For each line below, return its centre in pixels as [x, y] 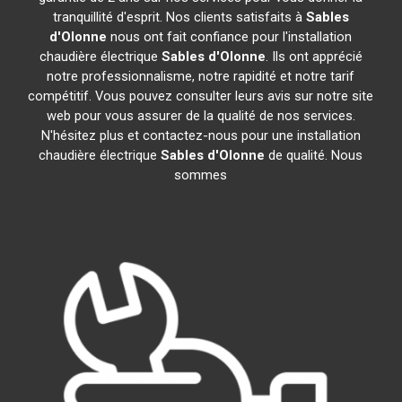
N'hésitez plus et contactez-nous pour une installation [201, 135]
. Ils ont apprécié [314, 57]
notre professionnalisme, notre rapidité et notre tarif [201, 76]
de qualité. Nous [314, 155]
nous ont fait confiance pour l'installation [230, 37]
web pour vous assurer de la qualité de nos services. [201, 116]
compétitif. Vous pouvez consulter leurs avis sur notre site [201, 96]
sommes [201, 175]
